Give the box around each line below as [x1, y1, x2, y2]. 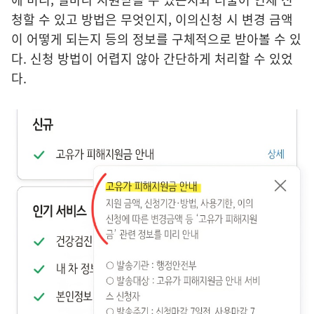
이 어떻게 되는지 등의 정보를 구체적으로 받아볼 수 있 [11, 29, 301, 48]
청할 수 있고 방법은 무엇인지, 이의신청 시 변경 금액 [11, 9, 293, 29]
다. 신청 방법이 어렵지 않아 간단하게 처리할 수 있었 [11, 48, 293, 68]
